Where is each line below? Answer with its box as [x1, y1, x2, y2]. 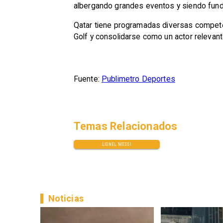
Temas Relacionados [73, 119, 178, 132]
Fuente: [73, 74, 102, 84]
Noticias [48, 193, 84, 204]
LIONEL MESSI [102, 141, 131, 147]
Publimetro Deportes [102, 74, 175, 84]
